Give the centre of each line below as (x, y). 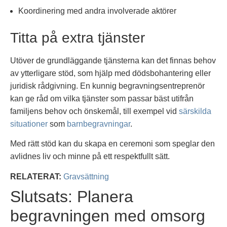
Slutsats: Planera (72, 196)
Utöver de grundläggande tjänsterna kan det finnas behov (113, 60)
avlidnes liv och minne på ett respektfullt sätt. (90, 157)
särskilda (195, 111)
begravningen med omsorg (108, 216)
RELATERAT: (36, 176)
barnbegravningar (99, 124)
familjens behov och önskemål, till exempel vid (94, 111)
